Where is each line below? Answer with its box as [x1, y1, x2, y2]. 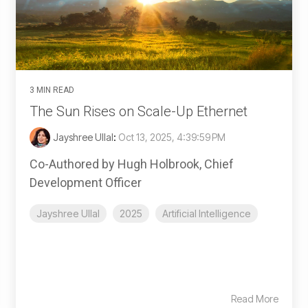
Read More [231, 293, 278, 305]
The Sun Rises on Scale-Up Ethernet [30, 103, 247, 120]
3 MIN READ [30, 85, 74, 96]
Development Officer [30, 175, 142, 190]
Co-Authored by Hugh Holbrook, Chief [30, 157, 234, 172]
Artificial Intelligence [162, 208, 251, 220]
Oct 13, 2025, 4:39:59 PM [118, 131, 225, 144]
